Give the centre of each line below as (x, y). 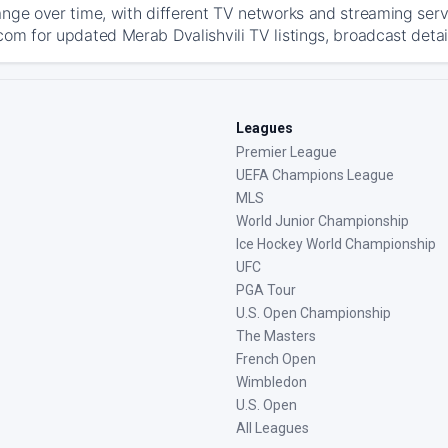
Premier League (286, 152)
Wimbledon (271, 382)
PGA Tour (266, 290)
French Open (276, 359)
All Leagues (272, 428)
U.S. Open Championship (313, 313)
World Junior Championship (322, 221)
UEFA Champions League (315, 175)
